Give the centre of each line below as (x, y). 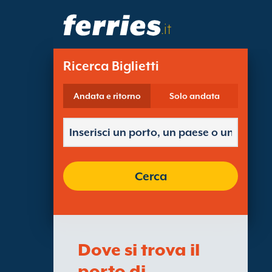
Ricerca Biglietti (111, 66)
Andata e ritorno (107, 96)
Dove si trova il (139, 250)
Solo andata (194, 96)
